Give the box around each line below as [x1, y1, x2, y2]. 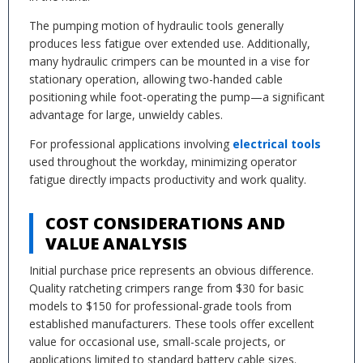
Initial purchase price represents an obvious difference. [29, 263, 314, 278]
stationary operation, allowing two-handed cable [29, 71, 283, 87]
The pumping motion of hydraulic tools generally [29, 18, 284, 33]
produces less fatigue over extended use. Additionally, [29, 36, 310, 51]
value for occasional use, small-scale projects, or [29, 334, 285, 349]
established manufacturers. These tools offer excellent [29, 316, 314, 331]
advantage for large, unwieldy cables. [29, 107, 223, 122]
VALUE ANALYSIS [45, 233, 187, 254]
